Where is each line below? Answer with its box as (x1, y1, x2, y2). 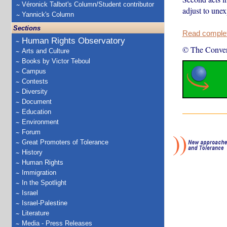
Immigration (22, 169, 56, 176)
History (22, 148, 43, 156)
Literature (22, 209, 49, 217)
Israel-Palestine (22, 199, 67, 207)
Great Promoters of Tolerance (22, 138, 108, 146)
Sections (13, 24, 41, 32)
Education (22, 108, 51, 116)
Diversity (22, 88, 48, 95)
